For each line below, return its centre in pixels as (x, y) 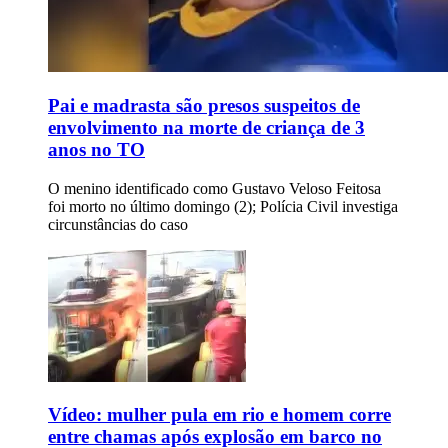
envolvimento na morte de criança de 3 (206, 127)
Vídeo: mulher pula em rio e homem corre (219, 415)
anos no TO (96, 149)
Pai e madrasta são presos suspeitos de (204, 105)
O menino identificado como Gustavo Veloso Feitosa (214, 188)
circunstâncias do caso (118, 224)
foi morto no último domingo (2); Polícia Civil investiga (223, 206)
